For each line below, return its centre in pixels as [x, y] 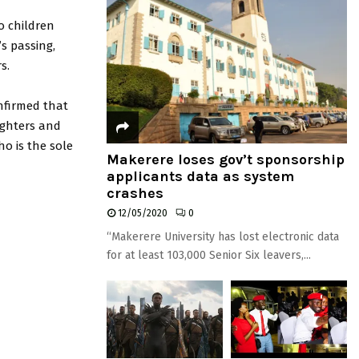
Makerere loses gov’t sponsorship [226, 159]
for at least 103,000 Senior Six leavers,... [209, 255]
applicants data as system [200, 176]
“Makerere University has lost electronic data [223, 237]
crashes [135, 193]
